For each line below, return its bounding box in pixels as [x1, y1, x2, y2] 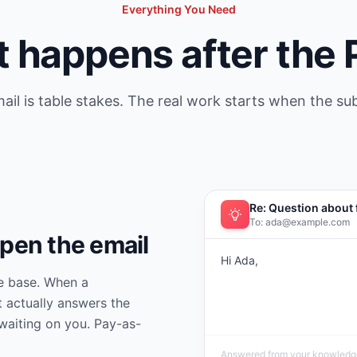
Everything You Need [121, 2, 236, 16]
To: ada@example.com [249, 215, 350, 228]
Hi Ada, [221, 253, 258, 267]
